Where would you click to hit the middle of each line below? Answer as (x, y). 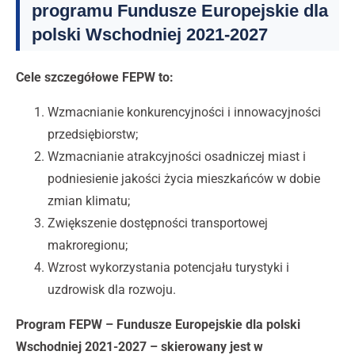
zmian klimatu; (89, 201)
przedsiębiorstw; (93, 135)
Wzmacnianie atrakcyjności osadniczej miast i (177, 157)
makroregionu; (88, 246)
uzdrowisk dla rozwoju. (112, 290)
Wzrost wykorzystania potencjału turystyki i (168, 268)
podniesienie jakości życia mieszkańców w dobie (184, 179)
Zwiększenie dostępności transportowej (158, 223)
